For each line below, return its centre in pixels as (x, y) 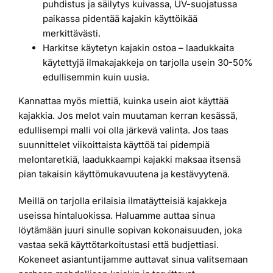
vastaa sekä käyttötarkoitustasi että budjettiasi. (119, 244)
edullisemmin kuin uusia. (96, 77)
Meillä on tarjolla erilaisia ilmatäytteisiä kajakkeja (122, 200)
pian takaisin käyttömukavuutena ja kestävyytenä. (124, 174)
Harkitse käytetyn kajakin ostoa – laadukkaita (138, 48)
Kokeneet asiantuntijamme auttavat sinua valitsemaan (133, 259)
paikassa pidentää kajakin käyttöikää (120, 18)
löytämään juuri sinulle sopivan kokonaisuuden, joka (130, 230)
